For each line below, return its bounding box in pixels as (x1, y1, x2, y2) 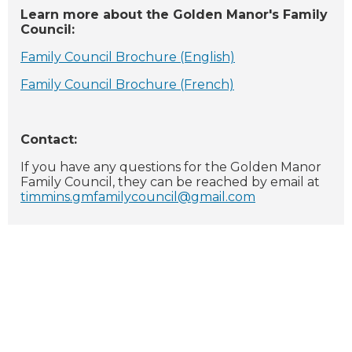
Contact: (20, 131, 77, 147)
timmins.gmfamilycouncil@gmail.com (20, 189, 255, 204)
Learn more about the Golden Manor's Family (20, 6, 328, 22)
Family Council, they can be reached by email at (20, 174, 320, 189)
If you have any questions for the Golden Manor (20, 159, 321, 174)
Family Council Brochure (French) (20, 76, 234, 92)
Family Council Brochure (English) (20, 49, 235, 64)
